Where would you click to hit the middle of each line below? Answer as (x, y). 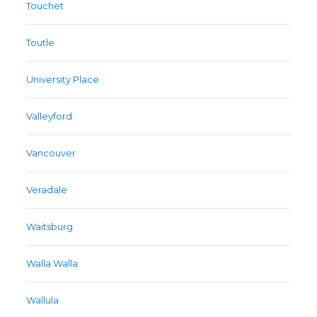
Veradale (47, 190)
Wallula (43, 300)
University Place (63, 80)
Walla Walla (52, 264)
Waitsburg (50, 227)
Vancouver (51, 153)
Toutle (41, 43)
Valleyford (50, 116)
